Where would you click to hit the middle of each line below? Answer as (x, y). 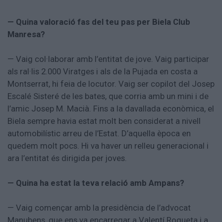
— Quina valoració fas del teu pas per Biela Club (99, 22)
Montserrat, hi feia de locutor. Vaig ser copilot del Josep (111, 84)
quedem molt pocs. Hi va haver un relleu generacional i (108, 146)
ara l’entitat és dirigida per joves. (67, 158)
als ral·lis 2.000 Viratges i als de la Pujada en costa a (103, 72)
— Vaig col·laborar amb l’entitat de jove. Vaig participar (108, 59)
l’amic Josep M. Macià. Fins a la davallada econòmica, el (111, 109)
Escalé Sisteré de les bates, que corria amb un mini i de (108, 96)
